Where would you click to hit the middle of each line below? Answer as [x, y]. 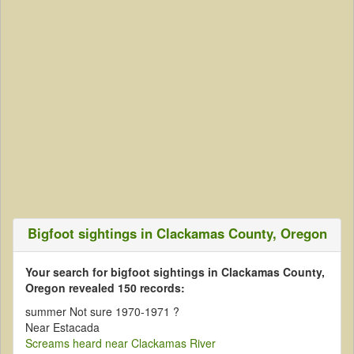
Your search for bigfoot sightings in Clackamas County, [175, 272]
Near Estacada [62, 328]
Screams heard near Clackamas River [121, 343]
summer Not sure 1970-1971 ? [102, 312]
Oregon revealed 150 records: [105, 288]
